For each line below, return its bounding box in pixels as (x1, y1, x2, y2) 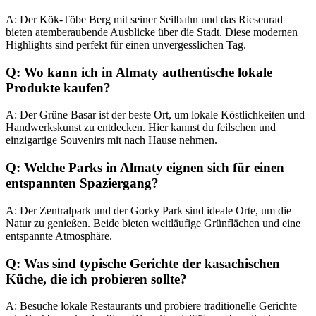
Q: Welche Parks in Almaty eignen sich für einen (6, 160, 284, 176)
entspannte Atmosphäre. (6, 229, 112, 242)
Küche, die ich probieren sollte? (6, 271, 187, 286)
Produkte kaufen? (6, 80, 111, 95)
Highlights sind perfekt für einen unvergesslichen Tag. (6, 39, 246, 51)
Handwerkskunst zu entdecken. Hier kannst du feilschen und (6, 121, 276, 134)
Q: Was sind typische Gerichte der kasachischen (6, 255, 280, 271)
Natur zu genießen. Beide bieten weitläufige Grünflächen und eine (6, 217, 300, 229)
